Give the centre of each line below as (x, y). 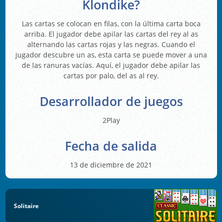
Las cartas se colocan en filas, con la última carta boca (111, 23)
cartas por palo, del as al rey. (111, 75)
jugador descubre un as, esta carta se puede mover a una (111, 55)
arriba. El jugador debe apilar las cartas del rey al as (111, 34)
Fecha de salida (111, 146)
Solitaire (26, 206)
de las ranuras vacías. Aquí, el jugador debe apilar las (111, 65)
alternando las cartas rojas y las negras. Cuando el (111, 44)
